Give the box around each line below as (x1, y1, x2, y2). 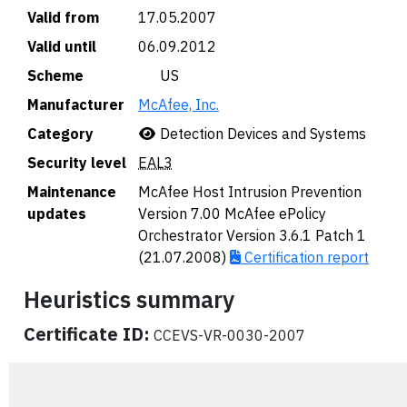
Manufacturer (27, 95, 124, 114)
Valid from (27, 8, 99, 26)
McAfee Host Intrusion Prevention (138, 183, 362, 201)
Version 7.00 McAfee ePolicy (138, 204, 326, 223)
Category (27, 124, 94, 143)
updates (27, 204, 86, 223)
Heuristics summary (24, 284, 234, 314)
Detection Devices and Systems (160, 124, 366, 143)
